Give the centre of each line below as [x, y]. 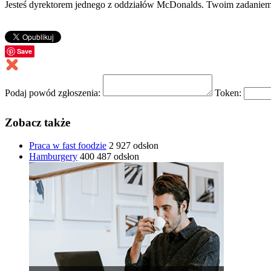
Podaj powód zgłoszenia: [54, 93]
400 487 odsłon [109, 157]
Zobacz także [38, 122]
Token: [229, 93]
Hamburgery [53, 157]
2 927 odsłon [134, 146]
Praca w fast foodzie [68, 146]
